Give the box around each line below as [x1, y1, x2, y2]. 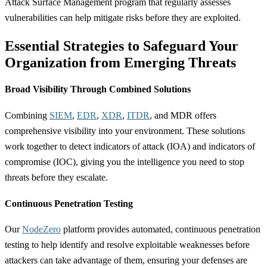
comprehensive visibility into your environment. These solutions [5, 125, 245, 136]
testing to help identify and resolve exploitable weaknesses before [5, 240, 250, 250]
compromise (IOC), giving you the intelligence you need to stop [5, 156, 244, 167]
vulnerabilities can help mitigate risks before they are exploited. [5, 13, 241, 23]
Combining [5, 110, 49, 120]
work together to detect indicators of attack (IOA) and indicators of [5, 141, 255, 151]
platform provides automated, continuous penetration [61, 224, 260, 235]
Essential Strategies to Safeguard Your [5, 38, 238, 54]
